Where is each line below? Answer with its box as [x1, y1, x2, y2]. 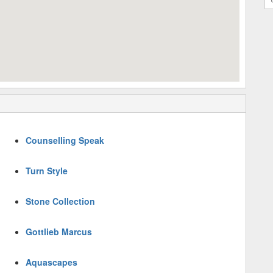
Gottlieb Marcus [26, 225, 93, 238]
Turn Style [26, 165, 68, 177]
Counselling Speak [26, 134, 105, 146]
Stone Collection [26, 195, 96, 207]
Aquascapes [26, 256, 78, 268]
